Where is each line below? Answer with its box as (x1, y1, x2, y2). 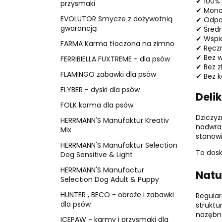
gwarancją (60, 23, 97, 33)
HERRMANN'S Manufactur (60, 165, 144, 175)
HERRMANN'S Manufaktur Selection (60, 140, 177, 150)
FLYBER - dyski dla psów (60, 84, 140, 95)
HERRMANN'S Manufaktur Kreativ (60, 115, 169, 125)
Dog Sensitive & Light (60, 149, 133, 160)
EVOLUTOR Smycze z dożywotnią (60, 13, 172, 24)
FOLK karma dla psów (60, 100, 133, 110)
